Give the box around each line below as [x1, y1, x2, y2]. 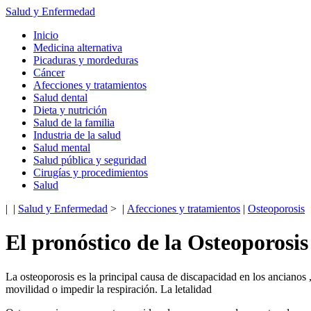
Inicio [33, 29, 58, 41]
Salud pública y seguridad [33, 154, 146, 166]
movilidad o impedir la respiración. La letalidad [6, 283, 212, 295]
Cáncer [33, 67, 65, 78]
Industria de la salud [33, 129, 121, 141]
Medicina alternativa [33, 42, 122, 53]
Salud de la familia [33, 117, 115, 128]
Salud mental [33, 142, 90, 153]
